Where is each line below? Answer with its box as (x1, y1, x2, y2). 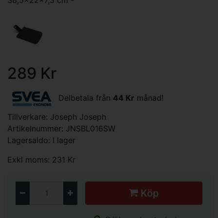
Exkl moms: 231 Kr (7, 155, 75, 164)
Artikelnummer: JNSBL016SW (7, 124, 115, 133)
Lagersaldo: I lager (7, 135, 75, 145)
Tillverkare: (7, 112, 50, 122)
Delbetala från (56, 93, 113, 103)
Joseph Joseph (50, 112, 106, 122)
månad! (134, 93, 163, 103)
